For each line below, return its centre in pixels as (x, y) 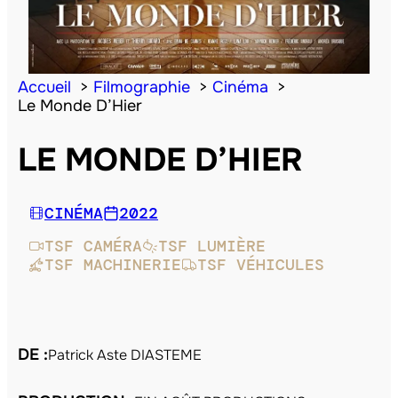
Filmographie (142, 87)
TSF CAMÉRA (93, 246)
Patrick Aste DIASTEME (125, 354)
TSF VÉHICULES (261, 264)
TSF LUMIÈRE (212, 246)
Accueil (44, 87)
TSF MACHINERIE (113, 264)
